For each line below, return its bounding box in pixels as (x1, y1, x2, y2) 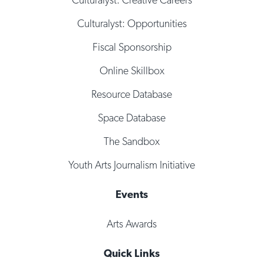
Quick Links (104, 247, 160, 260)
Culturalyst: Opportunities (77, 17, 187, 30)
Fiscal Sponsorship (92, 41, 171, 54)
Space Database (98, 111, 166, 124)
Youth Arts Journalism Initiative (68, 159, 196, 171)
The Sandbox (104, 135, 160, 148)
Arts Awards (107, 217, 157, 230)
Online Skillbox (99, 64, 164, 77)
